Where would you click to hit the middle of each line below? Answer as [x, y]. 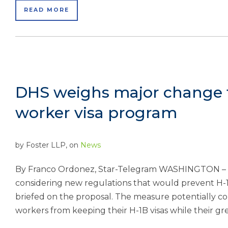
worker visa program [96, 113]
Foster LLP [46, 145]
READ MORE [47, 10]
